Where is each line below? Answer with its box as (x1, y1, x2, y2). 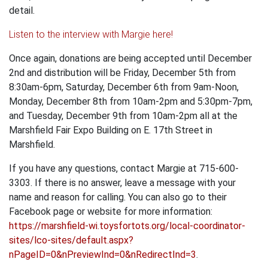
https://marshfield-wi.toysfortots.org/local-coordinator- (9, 220, 245, 232)
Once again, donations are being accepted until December (9, 53, 252, 65)
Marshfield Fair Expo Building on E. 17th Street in (9, 124, 212, 136)
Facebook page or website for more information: (9, 206, 212, 218)
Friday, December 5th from (123, 67, 236, 79)
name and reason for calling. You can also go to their (9, 191, 227, 203)
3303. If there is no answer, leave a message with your (9, 177, 236, 189)
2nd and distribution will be (9, 67, 123, 79)
